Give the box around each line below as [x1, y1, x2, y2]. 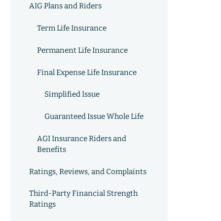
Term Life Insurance [37, 23, 107, 33]
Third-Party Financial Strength [29, 189, 138, 198]
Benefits [37, 145, 66, 154]
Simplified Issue [44, 90, 101, 99]
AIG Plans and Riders [29, 1, 102, 11]
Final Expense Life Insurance [37, 68, 137, 77]
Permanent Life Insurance [37, 45, 128, 55]
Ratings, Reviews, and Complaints [29, 167, 147, 176]
